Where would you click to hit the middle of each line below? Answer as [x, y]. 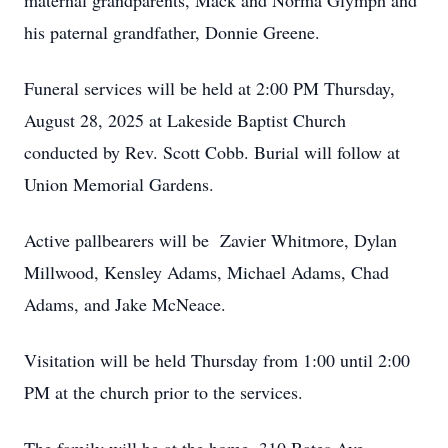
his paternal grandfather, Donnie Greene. [172, 32]
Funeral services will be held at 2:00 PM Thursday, [209, 88]
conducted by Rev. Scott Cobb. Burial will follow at [212, 152]
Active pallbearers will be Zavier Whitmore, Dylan [210, 240]
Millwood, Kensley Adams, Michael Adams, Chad [206, 272]
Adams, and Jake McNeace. [125, 304]
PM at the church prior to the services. [163, 392]
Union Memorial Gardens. [119, 184]
